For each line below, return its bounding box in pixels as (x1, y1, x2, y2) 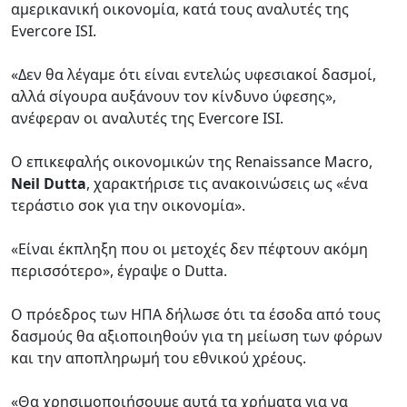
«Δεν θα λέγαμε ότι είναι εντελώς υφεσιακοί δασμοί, (11, 64, 376, 84)
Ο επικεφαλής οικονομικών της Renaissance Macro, (11, 151, 372, 172)
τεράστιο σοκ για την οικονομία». (11, 194, 245, 215)
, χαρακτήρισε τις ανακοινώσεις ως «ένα (86, 173, 368, 194)
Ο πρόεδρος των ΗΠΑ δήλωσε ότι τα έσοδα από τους (11, 303, 381, 324)
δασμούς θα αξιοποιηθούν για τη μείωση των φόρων (11, 325, 382, 346)
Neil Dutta (11, 173, 86, 194)
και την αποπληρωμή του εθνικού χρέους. (11, 347, 306, 368)
